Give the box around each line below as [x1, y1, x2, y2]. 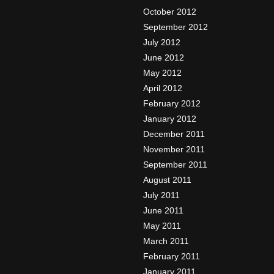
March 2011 [143, 236, 189, 246]
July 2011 [143, 190, 180, 200]
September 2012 [143, 22, 208, 32]
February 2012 [143, 98, 201, 108]
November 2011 [143, 144, 205, 154]
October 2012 [143, 7, 196, 17]
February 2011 [143, 251, 200, 261]
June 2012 [143, 53, 184, 62]
